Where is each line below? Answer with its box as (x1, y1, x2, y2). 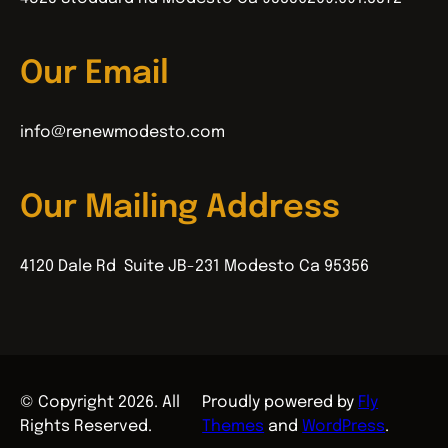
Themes (202, 418, 265, 436)
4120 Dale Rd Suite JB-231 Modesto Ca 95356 (20, 258, 369, 276)
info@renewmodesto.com (20, 124, 225, 142)
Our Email (20, 57, 169, 91)
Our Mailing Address (20, 191, 340, 225)
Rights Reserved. (20, 418, 152, 436)
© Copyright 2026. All (20, 394, 180, 412)
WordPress (302, 418, 386, 436)
